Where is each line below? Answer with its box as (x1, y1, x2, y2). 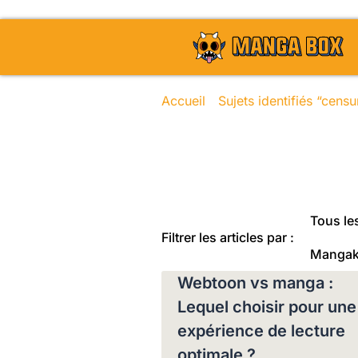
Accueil (161, 93, 205, 109)
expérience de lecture (177, 321, 345, 340)
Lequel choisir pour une (177, 297, 356, 316)
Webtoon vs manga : (177, 273, 333, 292)
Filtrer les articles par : (161, 229, 294, 245)
